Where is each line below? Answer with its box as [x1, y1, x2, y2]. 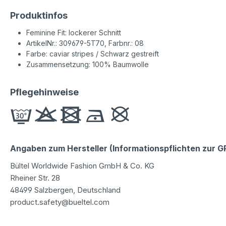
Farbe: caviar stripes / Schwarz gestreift [26, 49, 159, 58]
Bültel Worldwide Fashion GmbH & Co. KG [10, 160, 154, 171]
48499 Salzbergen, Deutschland [10, 185, 121, 195]
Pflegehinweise [10, 86, 79, 97]
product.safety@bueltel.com [10, 197, 109, 207]
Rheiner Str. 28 [10, 173, 60, 183]
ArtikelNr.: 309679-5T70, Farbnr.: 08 [26, 38, 144, 47]
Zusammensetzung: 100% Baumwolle [26, 60, 149, 69]
